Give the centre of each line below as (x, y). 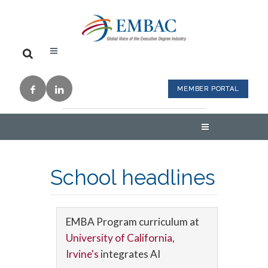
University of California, (120, 238)
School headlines (133, 177)
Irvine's (83, 254)
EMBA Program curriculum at (133, 222)
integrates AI (130, 254)
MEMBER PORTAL (208, 89)
